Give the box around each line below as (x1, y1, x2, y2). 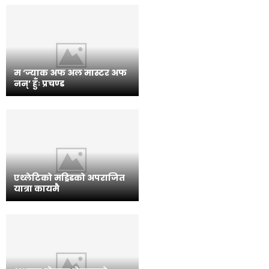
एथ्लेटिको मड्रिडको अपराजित (14, 171, 125, 184)
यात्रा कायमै (14, 182, 59, 195)
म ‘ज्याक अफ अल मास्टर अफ (14, 67, 127, 79)
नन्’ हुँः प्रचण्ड (14, 77, 64, 90)
